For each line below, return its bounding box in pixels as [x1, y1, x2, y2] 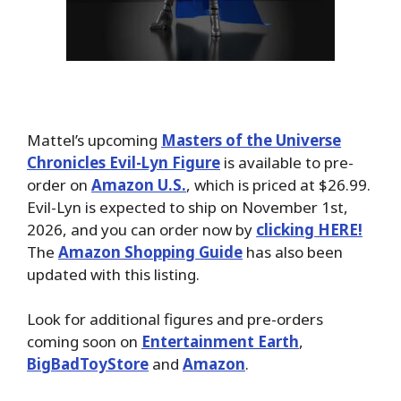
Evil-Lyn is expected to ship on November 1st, [27, 196, 348, 218]
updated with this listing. [27, 263, 200, 285]
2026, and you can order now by [27, 218, 256, 240]
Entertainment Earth [141, 331, 299, 353]
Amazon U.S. [91, 174, 186, 195]
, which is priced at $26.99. [186, 174, 371, 195]
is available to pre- [220, 151, 354, 173]
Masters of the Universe [161, 129, 341, 150]
